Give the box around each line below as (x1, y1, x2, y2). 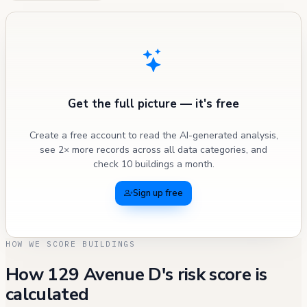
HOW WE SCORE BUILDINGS (5, 238, 136, 249)
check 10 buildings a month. (93, 158, 214, 171)
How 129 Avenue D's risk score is (5, 262, 267, 286)
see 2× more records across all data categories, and (40, 143, 267, 157)
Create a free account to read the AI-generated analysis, (29, 129, 278, 143)
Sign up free (133, 187, 183, 200)
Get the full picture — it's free (68, 95, 239, 112)
